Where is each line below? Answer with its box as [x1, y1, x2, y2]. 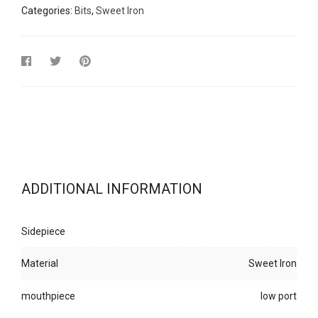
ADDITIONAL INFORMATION [21, 180, 202, 197]
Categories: [21, 4, 75, 16]
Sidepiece [21, 225, 65, 237]
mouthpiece [21, 290, 75, 302]
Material [21, 257, 58, 269]
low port [261, 290, 297, 302]
